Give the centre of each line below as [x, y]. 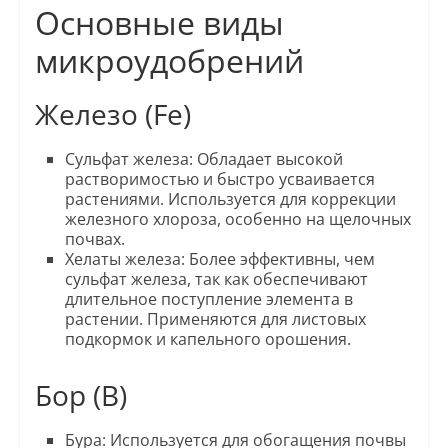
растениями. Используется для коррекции [230, 199]
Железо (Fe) [112, 114]
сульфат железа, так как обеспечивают [216, 279]
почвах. [94, 239]
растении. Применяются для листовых [215, 319]
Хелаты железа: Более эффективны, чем [219, 259]
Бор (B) [80, 395]
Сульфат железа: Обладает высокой [203, 159]
